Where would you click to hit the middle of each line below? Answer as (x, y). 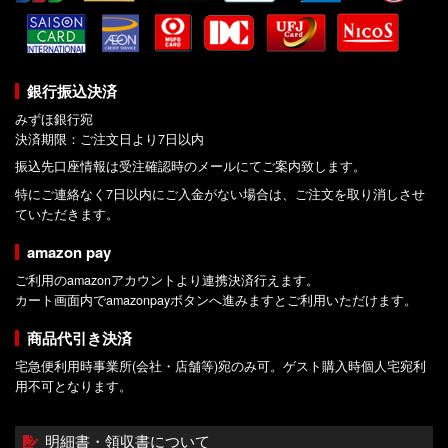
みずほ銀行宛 (54, 118)
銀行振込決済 (71, 90)
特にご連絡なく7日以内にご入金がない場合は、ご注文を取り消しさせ (220, 194)
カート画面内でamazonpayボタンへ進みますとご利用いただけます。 (216, 300)
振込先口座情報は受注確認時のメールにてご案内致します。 (190, 166)
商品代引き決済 (79, 338)
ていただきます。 (67, 214)
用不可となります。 (73, 386)
